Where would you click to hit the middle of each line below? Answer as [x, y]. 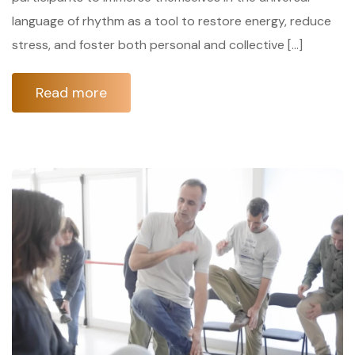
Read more [71, 92]
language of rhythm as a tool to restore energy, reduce [172, 21]
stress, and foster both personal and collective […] [157, 44]
